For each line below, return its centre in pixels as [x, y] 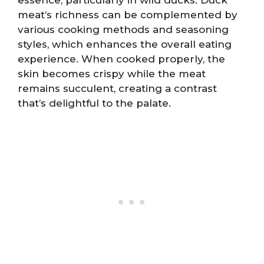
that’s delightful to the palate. [94, 103]
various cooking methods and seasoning [123, 29]
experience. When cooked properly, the [121, 59]
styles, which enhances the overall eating [125, 44]
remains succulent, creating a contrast [117, 88]
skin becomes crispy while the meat [112, 73]
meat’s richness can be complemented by [128, 14]
